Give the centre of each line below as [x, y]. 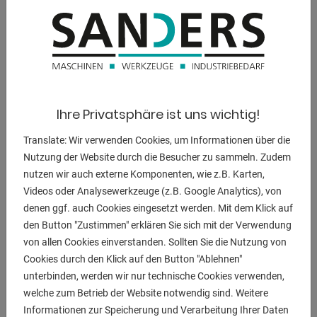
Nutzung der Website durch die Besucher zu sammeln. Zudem [157, 157]
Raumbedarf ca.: [53, 177]
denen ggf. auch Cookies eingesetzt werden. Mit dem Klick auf [158, 208]
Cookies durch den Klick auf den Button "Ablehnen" [133, 259]
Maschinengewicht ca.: [69, 129]
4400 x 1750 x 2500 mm [246, 195]
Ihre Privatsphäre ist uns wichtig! [158, 115]
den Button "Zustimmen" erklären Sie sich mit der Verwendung [157, 225]
